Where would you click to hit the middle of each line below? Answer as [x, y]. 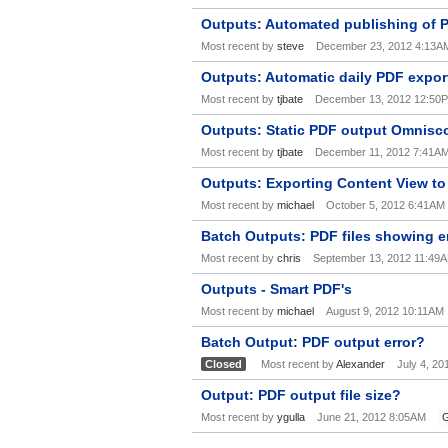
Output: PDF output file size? [301, 395]
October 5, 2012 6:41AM [385, 205]
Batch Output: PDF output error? [313, 342]
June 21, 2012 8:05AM [371, 417]
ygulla [291, 417]
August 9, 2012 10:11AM [385, 311]
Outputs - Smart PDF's [276, 289]
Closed [223, 364]
